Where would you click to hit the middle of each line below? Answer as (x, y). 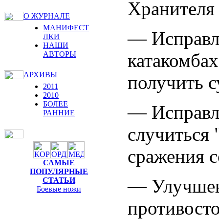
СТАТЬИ (59, 180)
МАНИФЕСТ (66, 28)
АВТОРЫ (60, 54)
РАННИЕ (59, 113)
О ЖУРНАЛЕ (47, 16)
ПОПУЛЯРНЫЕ (59, 171)
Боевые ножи (59, 189)
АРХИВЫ (40, 75)
